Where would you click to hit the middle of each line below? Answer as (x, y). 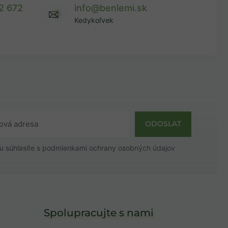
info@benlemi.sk (111, 8)
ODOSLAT (163, 124)
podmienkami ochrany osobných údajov (109, 148)
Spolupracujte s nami (99, 212)
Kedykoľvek (94, 20)
